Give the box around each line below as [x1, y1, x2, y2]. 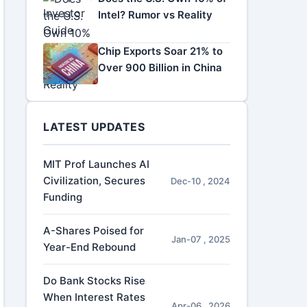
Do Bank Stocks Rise [43, 274, 146, 287]
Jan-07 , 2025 [171, 234, 230, 245]
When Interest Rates [43, 291, 146, 304]
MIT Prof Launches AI [43, 158, 150, 171]
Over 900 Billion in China [98, 61, 223, 74]
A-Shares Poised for [43, 224, 145, 237]
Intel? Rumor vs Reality [98, 8, 213, 21]
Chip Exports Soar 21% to [98, 45, 223, 58]
